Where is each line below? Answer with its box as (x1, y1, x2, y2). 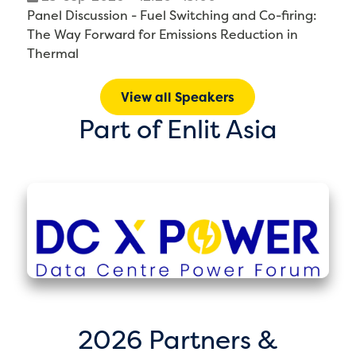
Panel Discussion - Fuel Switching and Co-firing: (26, 6, 317, 24)
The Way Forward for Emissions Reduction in (26, 25, 298, 43)
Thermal (26, 44, 79, 62)
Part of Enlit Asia (78, 111, 277, 146)
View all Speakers (121, 87, 235, 106)
